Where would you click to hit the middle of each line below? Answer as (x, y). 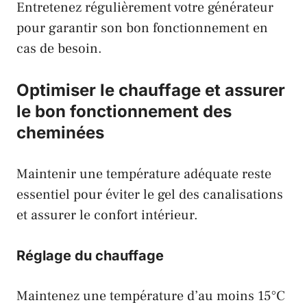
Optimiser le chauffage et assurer (151, 90)
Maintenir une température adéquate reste (144, 174)
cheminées (60, 133)
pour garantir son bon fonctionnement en (142, 28)
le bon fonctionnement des (124, 112)
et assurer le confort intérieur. (107, 216)
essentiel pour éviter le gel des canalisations (150, 195)
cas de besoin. (59, 49)
